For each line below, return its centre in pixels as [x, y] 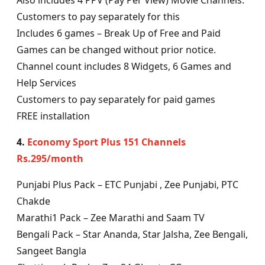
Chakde [33, 201]
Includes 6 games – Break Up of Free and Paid [119, 33]
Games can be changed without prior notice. [116, 50]
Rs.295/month [50, 159]
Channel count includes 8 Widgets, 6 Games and [124, 67]
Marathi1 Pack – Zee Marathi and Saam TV [111, 218]
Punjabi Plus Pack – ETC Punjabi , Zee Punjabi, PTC [127, 185]
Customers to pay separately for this [98, 17]
